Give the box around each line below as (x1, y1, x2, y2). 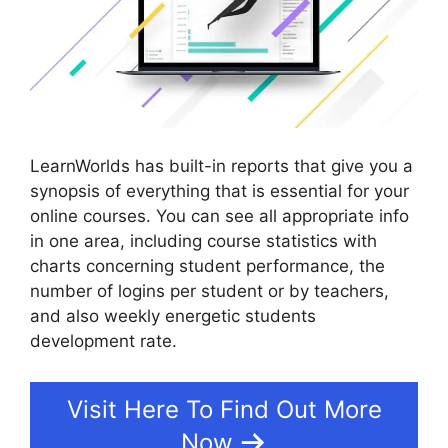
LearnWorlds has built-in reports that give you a (30, 155, 413, 176)
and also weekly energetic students (30, 305, 316, 326)
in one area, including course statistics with (30, 230, 377, 251)
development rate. (30, 330, 177, 351)
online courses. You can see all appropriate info (30, 205, 409, 226)
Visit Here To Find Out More (66, 395, 382, 424)
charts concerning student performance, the (30, 255, 385, 276)
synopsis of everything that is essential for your (30, 180, 409, 201)
